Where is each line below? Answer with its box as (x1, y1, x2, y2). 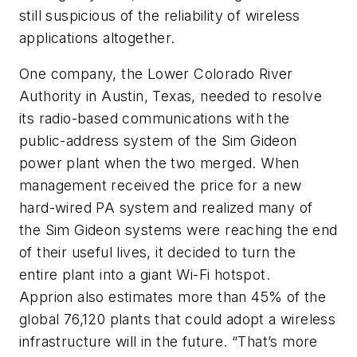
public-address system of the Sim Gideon (19, 132, 297, 150)
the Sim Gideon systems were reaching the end (19, 222, 338, 239)
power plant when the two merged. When (19, 155, 300, 172)
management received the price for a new (19, 177, 302, 194)
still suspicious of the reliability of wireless (19, 6, 300, 24)
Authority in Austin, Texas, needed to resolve (19, 88, 322, 105)
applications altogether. (19, 29, 175, 46)
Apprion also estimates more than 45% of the (19, 288, 327, 306)
